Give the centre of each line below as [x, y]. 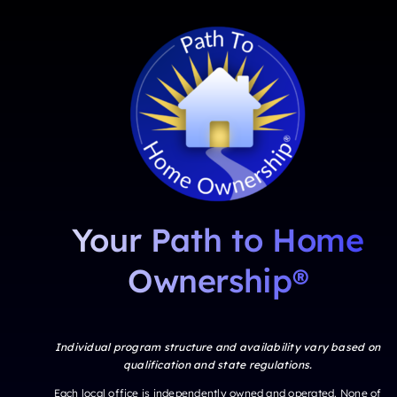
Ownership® [218, 280]
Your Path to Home [218, 239]
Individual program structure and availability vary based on [218, 346]
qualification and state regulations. [218, 364]
